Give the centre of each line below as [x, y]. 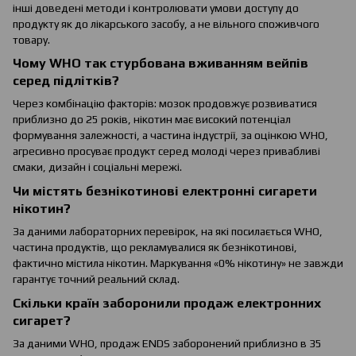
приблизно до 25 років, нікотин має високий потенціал [152, 120]
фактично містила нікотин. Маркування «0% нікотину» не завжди [178, 263]
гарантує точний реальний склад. [96, 279]
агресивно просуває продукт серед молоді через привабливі [166, 151]
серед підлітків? [66, 81]
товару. [31, 39]
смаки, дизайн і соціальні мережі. [97, 167]
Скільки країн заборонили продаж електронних [167, 304]
